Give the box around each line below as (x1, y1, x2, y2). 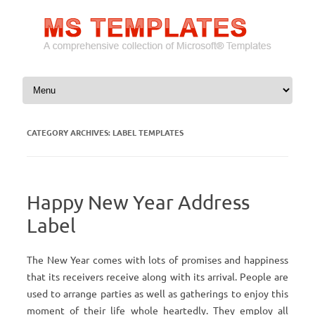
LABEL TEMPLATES (112, 127, 184, 138)
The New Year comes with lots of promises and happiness (27, 253, 288, 266)
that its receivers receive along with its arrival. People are (27, 270, 288, 283)
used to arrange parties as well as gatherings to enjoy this (27, 287, 288, 300)
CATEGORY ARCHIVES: (27, 127, 112, 138)
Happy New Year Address (27, 191, 250, 214)
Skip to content (157, 72, 226, 85)
